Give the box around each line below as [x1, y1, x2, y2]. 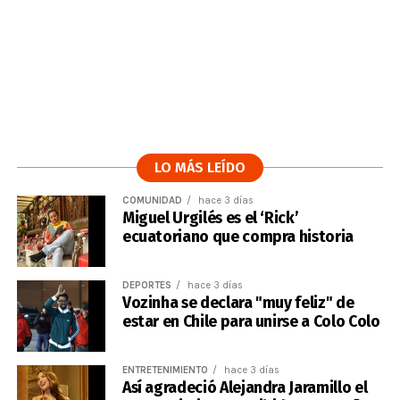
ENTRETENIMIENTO [121, 364, 208, 376]
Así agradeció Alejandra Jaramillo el [121, 379, 368, 397]
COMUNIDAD [121, 195, 182, 206]
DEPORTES [121, 279, 171, 291]
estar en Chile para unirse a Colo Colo [121, 312, 380, 331]
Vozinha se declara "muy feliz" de [121, 294, 354, 312]
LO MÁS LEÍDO [154, 159, 246, 176]
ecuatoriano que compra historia [121, 228, 354, 246]
